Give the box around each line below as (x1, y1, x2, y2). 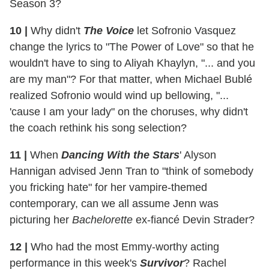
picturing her (10, 213, 72, 226)
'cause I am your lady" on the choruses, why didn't (10, 105, 248, 118)
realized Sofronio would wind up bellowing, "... (10, 89, 229, 101)
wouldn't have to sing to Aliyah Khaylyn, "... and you (10, 56, 255, 69)
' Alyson (180, 148, 216, 161)
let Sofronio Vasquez (134, 24, 236, 37)
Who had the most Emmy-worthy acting (28, 240, 219, 253)
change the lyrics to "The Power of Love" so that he (10, 40, 254, 53)
